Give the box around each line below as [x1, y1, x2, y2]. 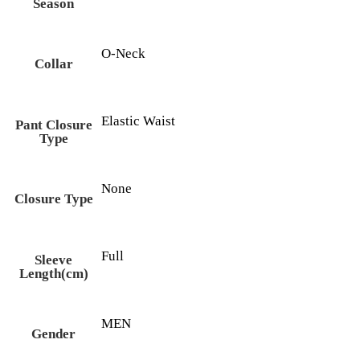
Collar [34, 55, 73, 72]
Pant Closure [14, 117, 92, 133]
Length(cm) [18, 265, 88, 281]
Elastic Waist [101, 112, 175, 129]
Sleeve [35, 252, 72, 268]
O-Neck [101, 45, 145, 61]
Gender [31, 325, 76, 342]
